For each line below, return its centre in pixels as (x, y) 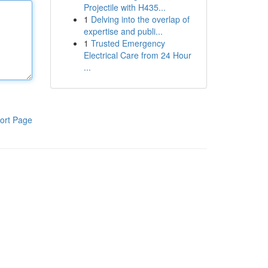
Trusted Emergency (128, 43)
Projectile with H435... (124, 7)
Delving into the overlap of (140, 19)
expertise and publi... (123, 31)
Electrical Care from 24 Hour (137, 55)
